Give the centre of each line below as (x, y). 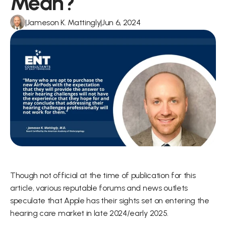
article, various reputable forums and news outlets (99, 188)
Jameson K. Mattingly (64, 22)
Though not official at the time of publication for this (103, 175)
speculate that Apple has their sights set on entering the (110, 201)
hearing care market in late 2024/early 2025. (89, 213)
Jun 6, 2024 (121, 22)
